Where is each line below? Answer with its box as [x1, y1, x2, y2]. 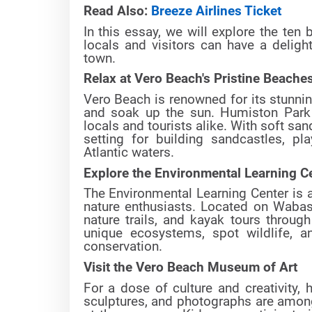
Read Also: [83, 3, 151, 19]
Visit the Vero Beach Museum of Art [83, 259, 297, 275]
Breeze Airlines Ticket [150, 3, 281, 19]
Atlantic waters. [83, 144, 174, 160]
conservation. [83, 239, 162, 255]
